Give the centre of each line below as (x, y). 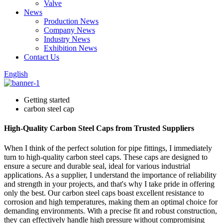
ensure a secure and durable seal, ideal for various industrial (97, 166)
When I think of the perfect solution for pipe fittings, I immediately (108, 148)
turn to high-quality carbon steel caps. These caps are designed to (106, 157)
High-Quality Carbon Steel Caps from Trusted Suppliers (99, 128)
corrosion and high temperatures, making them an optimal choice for (111, 202)
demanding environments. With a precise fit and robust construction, (111, 211)
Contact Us (42, 57)
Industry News (67, 39)
